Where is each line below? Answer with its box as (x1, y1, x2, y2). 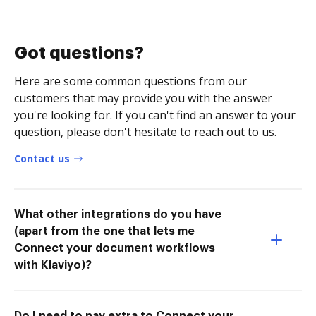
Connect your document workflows (14, 242, 215, 254)
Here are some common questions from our (14, 73, 247, 89)
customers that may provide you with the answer (14, 90, 272, 106)
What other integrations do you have (14, 208, 221, 220)
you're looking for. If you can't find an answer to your (14, 107, 296, 123)
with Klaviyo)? (14, 259, 92, 271)
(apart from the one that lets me (14, 225, 195, 237)
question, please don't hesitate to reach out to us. (14, 123, 276, 140)
